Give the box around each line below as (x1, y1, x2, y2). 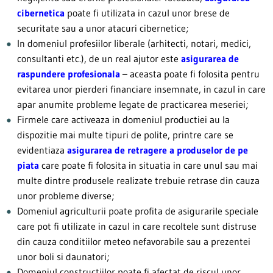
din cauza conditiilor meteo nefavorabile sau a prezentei (17, 235, 250, 247)
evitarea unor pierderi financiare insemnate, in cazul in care (17, 83, 266, 95)
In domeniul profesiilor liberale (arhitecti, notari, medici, (17, 37, 251, 49)
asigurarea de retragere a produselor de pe (67, 144, 248, 156)
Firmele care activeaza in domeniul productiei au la (17, 113, 230, 126)
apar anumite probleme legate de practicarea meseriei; (17, 98, 248, 110)
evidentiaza (17, 144, 67, 156)
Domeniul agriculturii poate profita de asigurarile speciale (17, 205, 258, 217)
